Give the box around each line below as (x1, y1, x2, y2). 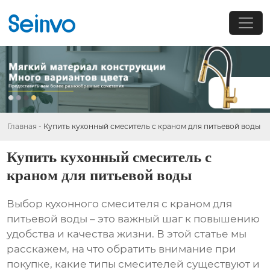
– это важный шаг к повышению (87, 213, 260, 225)
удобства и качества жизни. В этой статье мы (7, 228, 247, 240)
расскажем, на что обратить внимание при (7, 243, 237, 256)
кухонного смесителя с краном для (45, 198, 233, 210)
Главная (7, 121, 37, 131)
